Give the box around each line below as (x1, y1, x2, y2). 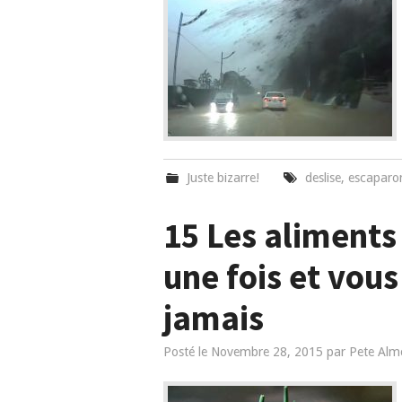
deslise (304, 170, 341, 185)
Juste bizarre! (187, 170, 260, 185)
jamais (163, 296, 264, 339)
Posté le (163, 345, 211, 359)
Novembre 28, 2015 (211, 345, 323, 359)
